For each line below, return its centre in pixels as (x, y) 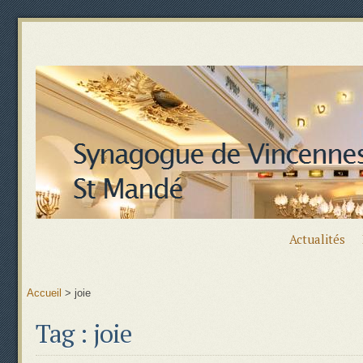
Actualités (317, 239)
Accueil (44, 293)
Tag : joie (84, 333)
